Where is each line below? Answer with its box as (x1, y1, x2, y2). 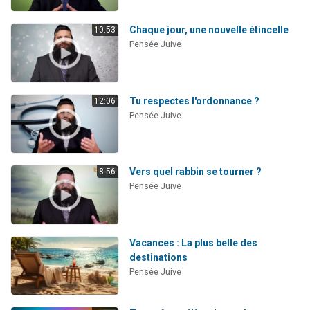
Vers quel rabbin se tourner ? (129, 166, 262, 178)
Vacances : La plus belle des (129, 237, 257, 248)
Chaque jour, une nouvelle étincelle (129, 24, 289, 35)
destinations (129, 251, 188, 263)
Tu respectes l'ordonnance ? (129, 95, 259, 107)
